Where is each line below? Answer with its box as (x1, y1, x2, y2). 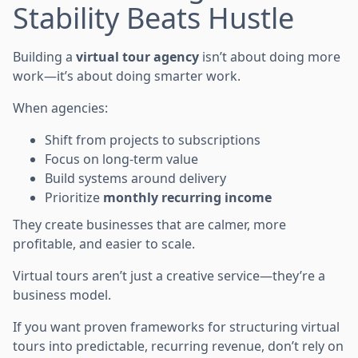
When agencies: (13, 98, 108, 117)
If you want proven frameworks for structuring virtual (13, 317, 340, 336)
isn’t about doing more (199, 47, 340, 66)
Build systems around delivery (45, 169, 226, 187)
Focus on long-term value (45, 149, 198, 168)
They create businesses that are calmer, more (13, 215, 286, 233)
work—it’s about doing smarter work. (13, 66, 241, 85)
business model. (13, 285, 111, 304)
